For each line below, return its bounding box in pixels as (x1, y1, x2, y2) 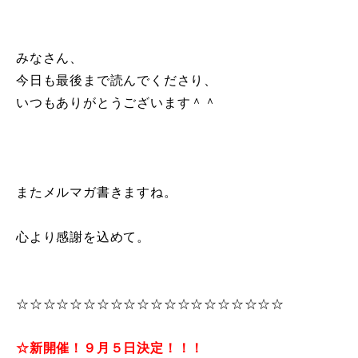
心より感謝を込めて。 (16, 230, 150, 245)
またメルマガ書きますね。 (16, 185, 177, 200)
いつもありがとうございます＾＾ (16, 96, 217, 110)
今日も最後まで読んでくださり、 (16, 74, 217, 88)
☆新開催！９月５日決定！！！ (16, 341, 205, 356)
